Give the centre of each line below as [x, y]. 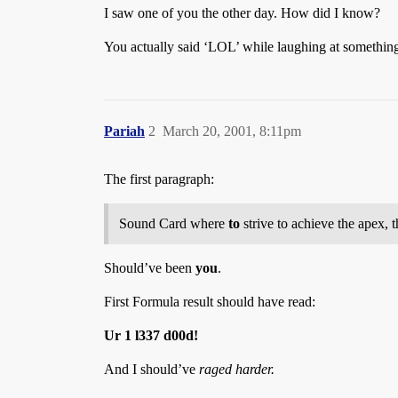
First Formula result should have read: [210, 302]
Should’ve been [150, 268]
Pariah [124, 131]
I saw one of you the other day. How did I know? [242, 13]
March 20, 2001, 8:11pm [232, 131]
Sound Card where [174, 223]
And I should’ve [151, 369]
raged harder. [237, 369]
